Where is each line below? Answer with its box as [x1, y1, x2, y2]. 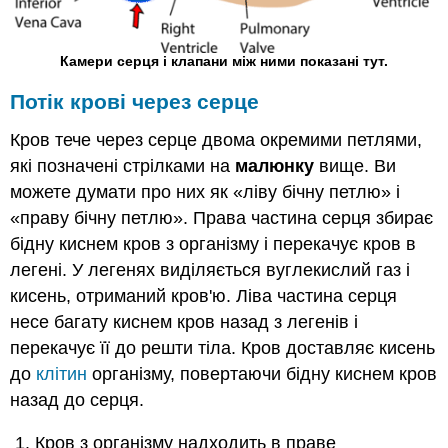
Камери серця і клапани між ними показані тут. [60, 52, 388, 69]
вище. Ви [314, 156, 397, 177]
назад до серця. [10, 390, 145, 411]
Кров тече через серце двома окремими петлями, [10, 130, 423, 151]
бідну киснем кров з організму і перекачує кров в [10, 234, 417, 255]
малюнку [235, 156, 315, 177]
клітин [36, 364, 88, 385]
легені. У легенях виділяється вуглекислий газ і [10, 260, 411, 281]
